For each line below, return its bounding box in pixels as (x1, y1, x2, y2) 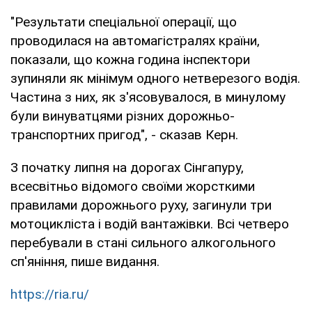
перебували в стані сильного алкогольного (10, 234, 276, 251)
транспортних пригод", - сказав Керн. (10, 126, 238, 143)
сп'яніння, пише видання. (10, 253, 159, 270)
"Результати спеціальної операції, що (10, 13, 237, 30)
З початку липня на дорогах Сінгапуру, (10, 159, 244, 175)
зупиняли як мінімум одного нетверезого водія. (10, 70, 300, 86)
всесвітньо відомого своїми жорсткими (10, 178, 255, 194)
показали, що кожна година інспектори (10, 51, 250, 68)
